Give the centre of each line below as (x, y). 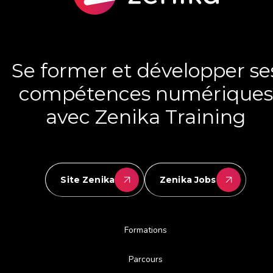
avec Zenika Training (146, 117)
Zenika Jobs (188, 180)
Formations (146, 230)
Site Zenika (87, 180)
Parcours (146, 259)
